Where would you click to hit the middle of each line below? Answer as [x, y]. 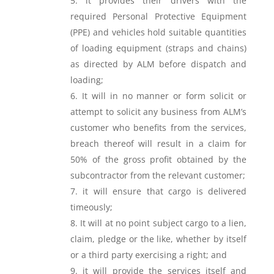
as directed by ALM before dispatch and [158, 64]
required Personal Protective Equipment [158, 16]
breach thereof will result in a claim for [158, 143]
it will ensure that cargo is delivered [165, 191]
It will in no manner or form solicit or [164, 96]
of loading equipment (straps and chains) [158, 48]
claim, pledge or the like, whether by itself [158, 239]
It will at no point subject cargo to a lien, [164, 223]
